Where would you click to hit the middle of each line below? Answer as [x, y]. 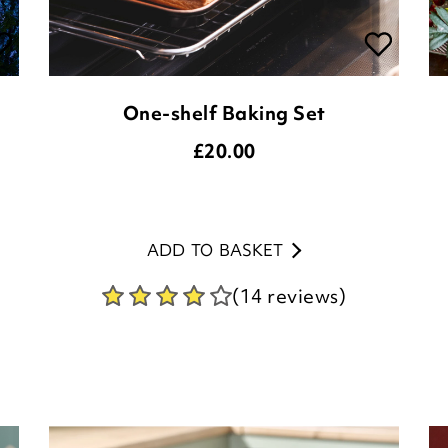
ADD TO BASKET [214, 250]
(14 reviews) [289, 296]
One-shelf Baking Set [224, 113]
